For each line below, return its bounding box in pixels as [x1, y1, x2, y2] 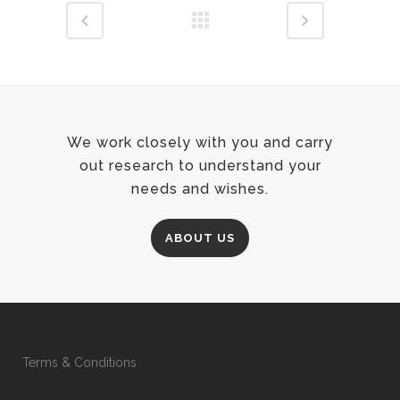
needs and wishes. [131, 180, 269, 197]
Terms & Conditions [22, 355, 137, 370]
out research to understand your [79, 157, 321, 174]
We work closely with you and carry [67, 134, 333, 151]
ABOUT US [165, 231, 235, 245]
